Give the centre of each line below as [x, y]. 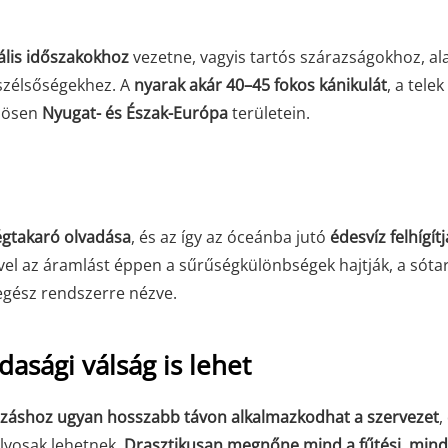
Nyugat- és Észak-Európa [135, 113]
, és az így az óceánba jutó [230, 237]
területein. [269, 113]
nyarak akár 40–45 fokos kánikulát [260, 85]
